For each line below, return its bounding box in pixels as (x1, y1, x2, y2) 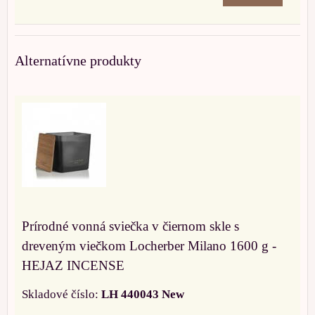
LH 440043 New (101, 287, 184, 301)
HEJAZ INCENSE (22, 257, 124, 273)
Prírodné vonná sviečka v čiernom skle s (22, 218, 239, 233)
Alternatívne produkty (15, 52, 141, 68)
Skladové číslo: (22, 287, 101, 301)
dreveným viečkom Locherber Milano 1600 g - (22, 238, 276, 253)
